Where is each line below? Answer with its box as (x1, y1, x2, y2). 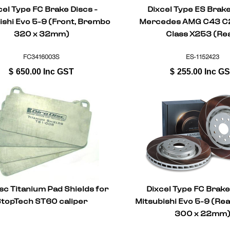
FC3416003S (23, 53, 60, 61)
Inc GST (43, 67, 74, 76)
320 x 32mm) (13, 27, 69, 42)
